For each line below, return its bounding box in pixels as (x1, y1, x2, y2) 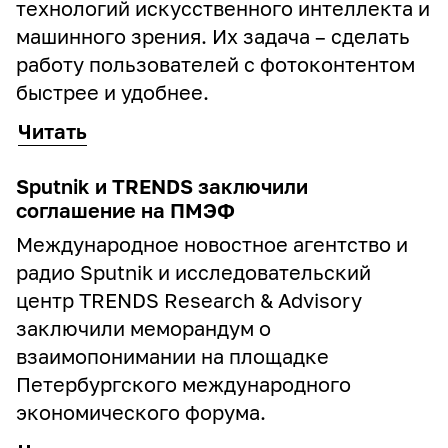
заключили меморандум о (16, 316, 271, 340)
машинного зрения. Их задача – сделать (16, 24, 410, 48)
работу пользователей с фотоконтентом (16, 52, 415, 76)
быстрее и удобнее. (16, 80, 209, 104)
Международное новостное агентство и (16, 232, 408, 256)
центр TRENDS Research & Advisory (16, 288, 362, 312)
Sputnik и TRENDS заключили (16, 174, 308, 198)
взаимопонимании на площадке (16, 344, 329, 368)
